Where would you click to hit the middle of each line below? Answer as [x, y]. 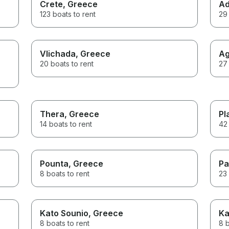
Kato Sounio [64, 213]
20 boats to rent [67, 63]
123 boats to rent [68, 14]
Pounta [54, 163]
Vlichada [58, 53]
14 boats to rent [66, 124]
